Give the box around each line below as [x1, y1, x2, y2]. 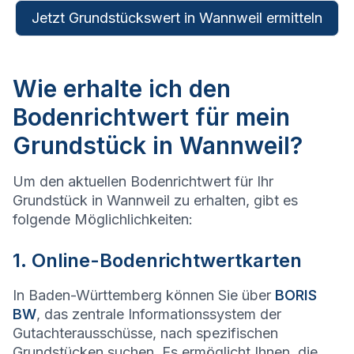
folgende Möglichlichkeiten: [13, 211, 193, 228]
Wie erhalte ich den [13, 74, 231, 104]
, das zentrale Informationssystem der [36, 306, 281, 323]
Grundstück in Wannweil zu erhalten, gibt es [13, 192, 298, 209]
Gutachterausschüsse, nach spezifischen [13, 325, 278, 342]
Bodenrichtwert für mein [13, 103, 290, 132]
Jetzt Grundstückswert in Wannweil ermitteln [32, 9, 322, 27]
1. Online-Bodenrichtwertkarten [13, 249, 302, 273]
